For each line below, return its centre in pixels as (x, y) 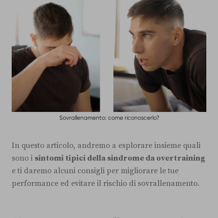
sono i (23, 158)
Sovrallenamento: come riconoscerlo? (109, 118)
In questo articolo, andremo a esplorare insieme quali (106, 146)
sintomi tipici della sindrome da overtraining (120, 158)
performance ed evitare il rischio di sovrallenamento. (106, 184)
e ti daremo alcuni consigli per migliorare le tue (95, 171)
